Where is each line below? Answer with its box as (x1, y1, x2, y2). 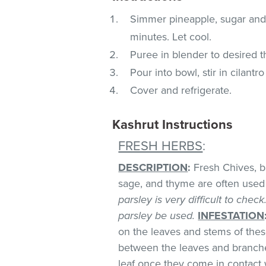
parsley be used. (118, 208, 195, 222)
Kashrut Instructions (112, 116, 233, 132)
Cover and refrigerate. (130, 83, 232, 97)
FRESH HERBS (118, 138, 203, 154)
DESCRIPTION (118, 160, 188, 174)
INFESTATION (198, 208, 265, 222)
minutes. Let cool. (130, 30, 212, 43)
